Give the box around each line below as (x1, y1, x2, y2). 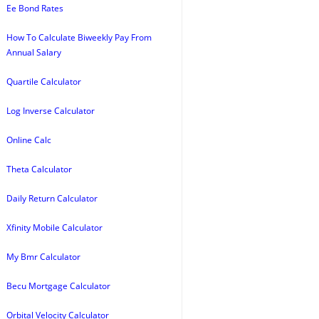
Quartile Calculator (6, 75, 81, 88)
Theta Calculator (6, 163, 72, 175)
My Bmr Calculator (6, 251, 80, 263)
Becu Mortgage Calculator (6, 280, 110, 292)
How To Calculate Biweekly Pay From (6, 31, 152, 43)
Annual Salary (6, 46, 61, 58)
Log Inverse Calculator (6, 105, 95, 117)
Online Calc (6, 134, 51, 146)
